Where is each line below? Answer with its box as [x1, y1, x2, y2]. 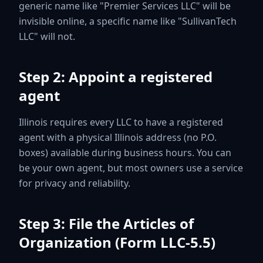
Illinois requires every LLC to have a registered [19, 115, 223, 129]
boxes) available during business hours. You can [19, 146, 231, 159]
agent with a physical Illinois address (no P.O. [19, 130, 217, 144]
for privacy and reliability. [19, 176, 130, 190]
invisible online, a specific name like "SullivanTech [19, 14, 237, 28]
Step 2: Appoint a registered [19, 66, 213, 86]
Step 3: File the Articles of [19, 213, 194, 233]
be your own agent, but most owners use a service [19, 161, 243, 174]
